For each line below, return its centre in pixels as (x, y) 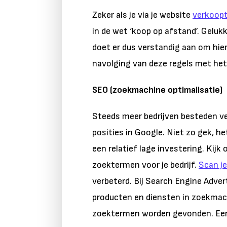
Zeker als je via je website (142, 15)
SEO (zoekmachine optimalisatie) (157, 90)
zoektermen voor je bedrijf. (145, 165)
